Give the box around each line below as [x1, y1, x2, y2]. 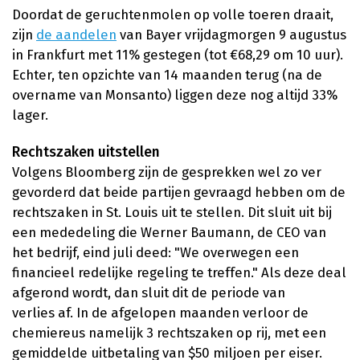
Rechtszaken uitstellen [12, 143, 160, 161]
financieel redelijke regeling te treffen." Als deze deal [12, 264, 346, 280]
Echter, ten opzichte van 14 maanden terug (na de [12, 67, 322, 84]
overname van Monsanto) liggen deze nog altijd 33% [12, 87, 337, 104]
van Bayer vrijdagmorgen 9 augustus [117, 27, 346, 43]
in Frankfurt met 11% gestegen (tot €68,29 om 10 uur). [12, 47, 343, 63]
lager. [12, 107, 48, 124]
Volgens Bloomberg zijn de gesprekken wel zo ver [12, 163, 321, 180]
